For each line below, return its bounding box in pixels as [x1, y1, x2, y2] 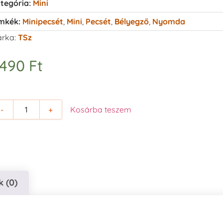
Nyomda [152, 16, 185, 26]
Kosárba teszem [70, 104, 131, 114]
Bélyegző [114, 16, 149, 26]
